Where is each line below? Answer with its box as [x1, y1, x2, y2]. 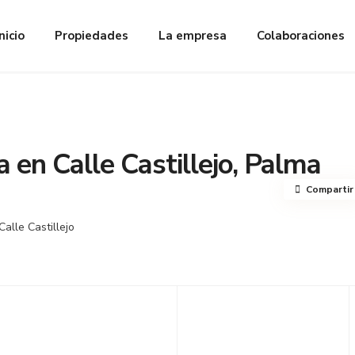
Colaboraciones [257, 28, 345, 44]
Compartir [306, 182, 353, 196]
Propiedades [55, 28, 129, 44]
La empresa [158, 28, 227, 44]
